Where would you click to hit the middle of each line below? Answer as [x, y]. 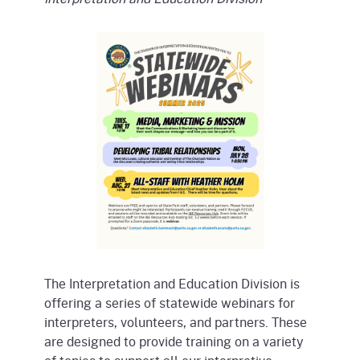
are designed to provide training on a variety [174, 341]
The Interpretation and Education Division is [172, 283]
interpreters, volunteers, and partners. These [176, 321]
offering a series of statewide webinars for [170, 302]
